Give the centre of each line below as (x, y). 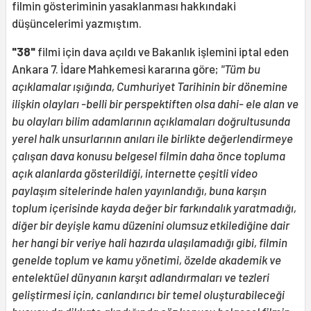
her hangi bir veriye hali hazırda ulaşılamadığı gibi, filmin (150, 242)
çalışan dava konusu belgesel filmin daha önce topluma (149, 155)
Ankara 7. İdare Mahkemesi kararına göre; (116, 68)
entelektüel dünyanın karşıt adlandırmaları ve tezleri (141, 277)
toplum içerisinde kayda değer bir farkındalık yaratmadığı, (154, 207)
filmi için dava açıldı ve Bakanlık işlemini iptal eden (162, 51)
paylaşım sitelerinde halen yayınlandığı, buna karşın (139, 190)
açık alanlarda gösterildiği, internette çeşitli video (135, 173)
